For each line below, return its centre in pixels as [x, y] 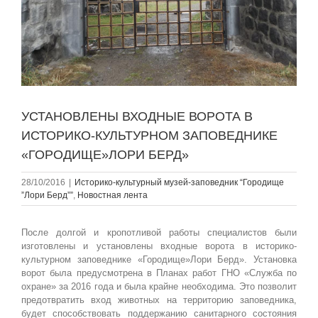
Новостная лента [113, 196]
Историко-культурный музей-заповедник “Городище [179, 183]
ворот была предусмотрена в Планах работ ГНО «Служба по [159, 273]
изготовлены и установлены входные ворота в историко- [159, 246]
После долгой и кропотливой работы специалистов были [159, 233]
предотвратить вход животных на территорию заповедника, [159, 300]
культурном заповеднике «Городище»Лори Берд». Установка [159, 260]
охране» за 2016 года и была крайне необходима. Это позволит [159, 287]
